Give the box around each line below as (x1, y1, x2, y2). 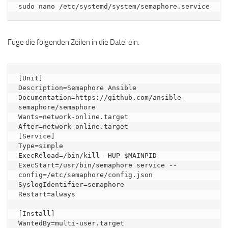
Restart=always (18, 190, 75, 198)
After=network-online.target (18, 122, 128, 130)
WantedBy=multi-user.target (18, 219, 124, 227)
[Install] (18, 209, 55, 217)
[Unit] (18, 74, 43, 82)
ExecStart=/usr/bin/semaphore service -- (18, 161, 177, 169)
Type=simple (18, 141, 63, 150)
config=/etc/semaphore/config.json (18, 170, 153, 179)
